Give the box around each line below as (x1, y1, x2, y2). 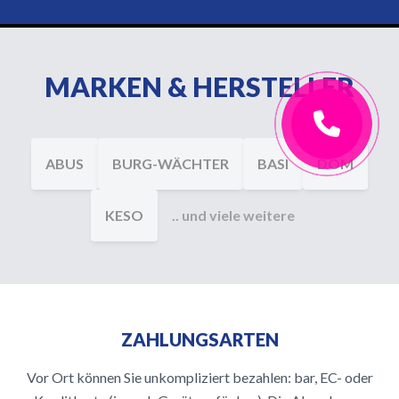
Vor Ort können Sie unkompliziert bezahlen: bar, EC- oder (26, 369, 373, 386)
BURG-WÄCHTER (112, 155, 229, 172)
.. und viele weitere (171, 207, 295, 224)
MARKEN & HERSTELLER (45, 70, 354, 102)
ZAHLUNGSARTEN (120, 329, 279, 350)
